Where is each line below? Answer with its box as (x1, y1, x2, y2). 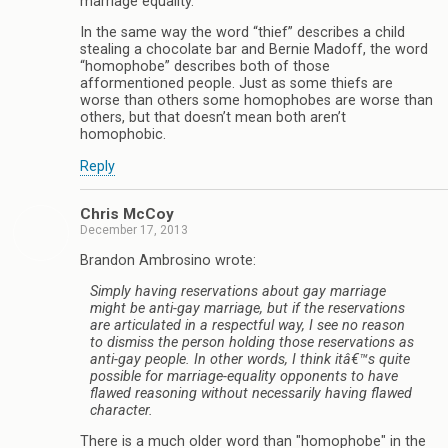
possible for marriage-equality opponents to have (90, 367, 398, 385)
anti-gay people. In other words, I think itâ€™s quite (90, 350, 410, 368)
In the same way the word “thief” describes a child (80, 24, 405, 42)
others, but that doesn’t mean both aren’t (80, 109, 346, 127)
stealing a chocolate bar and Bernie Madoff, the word (80, 41, 428, 59)
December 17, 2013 (80, 223, 188, 238)
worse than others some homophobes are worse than (80, 92, 433, 110)
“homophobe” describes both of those (80, 58, 330, 76)
